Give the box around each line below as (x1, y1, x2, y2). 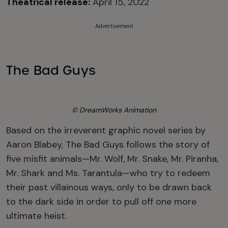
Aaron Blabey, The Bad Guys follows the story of (6, 138, 210, 151)
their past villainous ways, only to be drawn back (6, 181, 212, 193)
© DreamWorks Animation (72, 105, 156, 115)
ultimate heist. (6, 210, 67, 222)
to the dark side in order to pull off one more (6, 195, 196, 208)
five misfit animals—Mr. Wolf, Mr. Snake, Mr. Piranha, (6, 153, 218, 165)
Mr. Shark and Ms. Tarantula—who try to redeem (6, 167, 210, 179)
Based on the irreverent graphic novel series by (6, 124, 206, 136)
